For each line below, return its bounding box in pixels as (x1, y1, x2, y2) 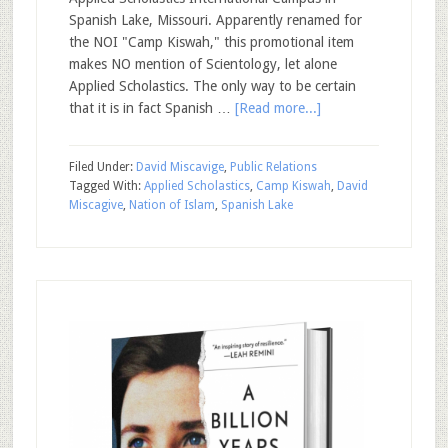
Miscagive (68, 198, 123, 212)
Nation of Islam (128, 198, 215, 212)
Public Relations (229, 160, 317, 174)
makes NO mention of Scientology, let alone (68, 56, 337, 72)
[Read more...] (234, 100, 321, 116)
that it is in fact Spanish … (68, 100, 235, 116)
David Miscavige (135, 160, 224, 174)
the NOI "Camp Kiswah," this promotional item (68, 34, 354, 50)
